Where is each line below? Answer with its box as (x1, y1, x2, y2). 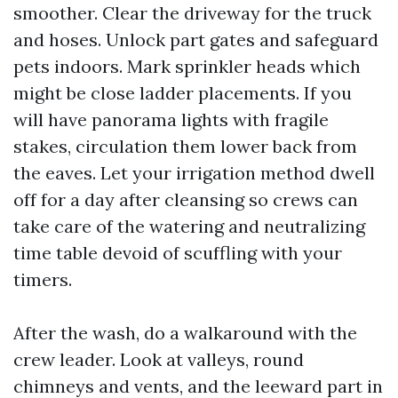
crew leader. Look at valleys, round (13, 348, 304, 370)
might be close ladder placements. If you (13, 82, 352, 104)
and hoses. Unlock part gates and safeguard (13, 28, 378, 51)
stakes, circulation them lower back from (13, 135, 357, 157)
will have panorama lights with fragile (13, 108, 329, 131)
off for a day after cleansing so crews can (13, 188, 358, 211)
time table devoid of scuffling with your (13, 242, 342, 264)
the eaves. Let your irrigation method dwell (13, 162, 375, 184)
